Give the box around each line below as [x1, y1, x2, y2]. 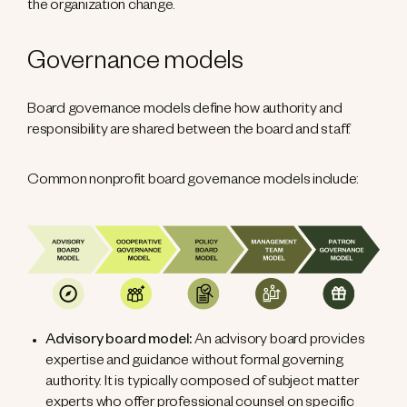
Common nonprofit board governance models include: [27, 174, 360, 190]
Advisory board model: [45, 333, 195, 351]
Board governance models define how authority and [27, 103, 342, 119]
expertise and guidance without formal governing [45, 354, 343, 372]
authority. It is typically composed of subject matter [45, 375, 359, 392]
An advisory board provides [194, 333, 365, 351]
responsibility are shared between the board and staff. [27, 124, 352, 140]
